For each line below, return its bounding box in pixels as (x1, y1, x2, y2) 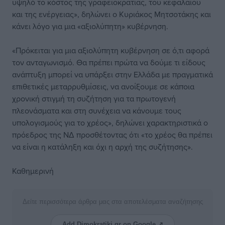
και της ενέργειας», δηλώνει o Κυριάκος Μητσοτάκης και (12, 9, 211, 20)
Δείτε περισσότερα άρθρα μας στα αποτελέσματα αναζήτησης (22, 198, 203, 205)
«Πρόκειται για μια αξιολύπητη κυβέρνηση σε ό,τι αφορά (12, 45, 209, 56)
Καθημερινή (12, 165, 54, 176)
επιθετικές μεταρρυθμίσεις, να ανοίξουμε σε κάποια (12, 81, 194, 92)
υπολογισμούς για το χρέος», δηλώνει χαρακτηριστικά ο (12, 117, 208, 128)
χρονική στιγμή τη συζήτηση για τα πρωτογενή (12, 93, 176, 104)
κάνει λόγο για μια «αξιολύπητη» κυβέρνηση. (12, 21, 168, 32)
